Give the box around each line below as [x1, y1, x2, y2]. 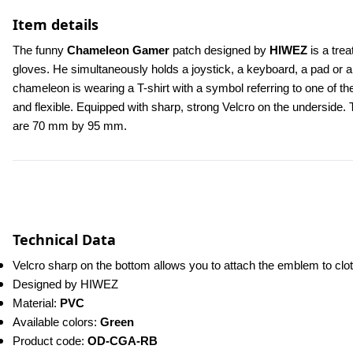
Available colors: [13, 316, 100, 329]
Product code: [13, 335, 87, 347]
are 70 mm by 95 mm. [13, 120, 127, 132]
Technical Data [13, 230, 116, 249]
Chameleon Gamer [67, 44, 169, 57]
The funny [13, 44, 67, 57]
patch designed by [169, 44, 269, 57]
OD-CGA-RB [87, 335, 158, 347]
